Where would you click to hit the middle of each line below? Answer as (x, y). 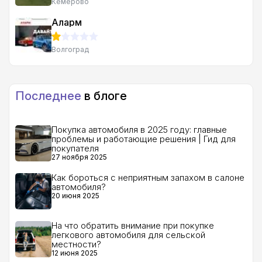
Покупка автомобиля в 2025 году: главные (139, 130)
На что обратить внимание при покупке (133, 225)
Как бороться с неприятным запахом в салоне (148, 177)
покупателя (75, 148)
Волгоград (70, 49)
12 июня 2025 (75, 253)
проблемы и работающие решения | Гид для (144, 139)
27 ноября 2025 (79, 157)
